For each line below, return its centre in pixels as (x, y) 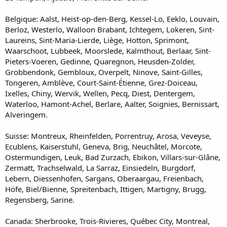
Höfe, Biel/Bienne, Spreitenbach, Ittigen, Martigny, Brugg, (106, 189)
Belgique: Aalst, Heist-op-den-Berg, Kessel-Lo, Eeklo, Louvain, (112, 18)
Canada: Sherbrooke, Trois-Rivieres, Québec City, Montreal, (107, 221)
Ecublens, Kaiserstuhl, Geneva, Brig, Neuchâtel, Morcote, (104, 146)
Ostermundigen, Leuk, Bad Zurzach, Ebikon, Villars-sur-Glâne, (113, 157)
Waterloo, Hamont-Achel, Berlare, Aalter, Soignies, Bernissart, (112, 104)
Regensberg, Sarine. (40, 199)
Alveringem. (26, 114)
